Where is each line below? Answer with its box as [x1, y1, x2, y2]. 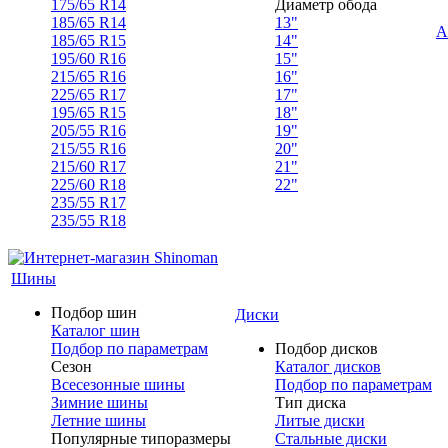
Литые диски [275, 412, 365, 429]
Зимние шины [51, 394, 148, 411]
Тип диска [275, 394, 346, 411]
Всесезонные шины [51, 376, 185, 393]
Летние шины [51, 412, 146, 429]
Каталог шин [51, 322, 140, 339]
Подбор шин [51, 304, 137, 321]
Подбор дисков [275, 340, 378, 357]
